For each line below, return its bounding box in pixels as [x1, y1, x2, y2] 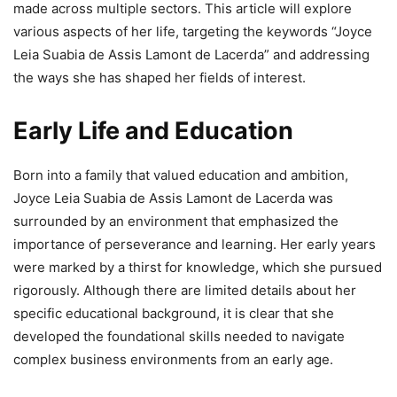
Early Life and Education [13, 116, 293, 146]
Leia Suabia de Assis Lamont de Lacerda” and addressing [13, 46, 370, 64]
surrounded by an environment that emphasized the [13, 213, 339, 230]
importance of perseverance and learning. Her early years [13, 236, 376, 253]
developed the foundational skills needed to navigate [13, 328, 345, 346]
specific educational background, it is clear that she [13, 305, 334, 323]
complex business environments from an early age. [13, 351, 333, 369]
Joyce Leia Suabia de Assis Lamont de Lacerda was [13, 190, 333, 207]
